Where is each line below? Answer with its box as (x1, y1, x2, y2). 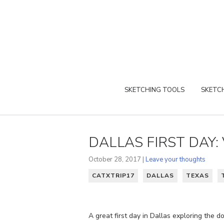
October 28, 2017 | (88, 154, 145, 164)
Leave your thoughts (145, 154, 205, 164)
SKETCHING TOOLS (124, 85, 184, 94)
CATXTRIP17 (92, 171, 134, 179)
